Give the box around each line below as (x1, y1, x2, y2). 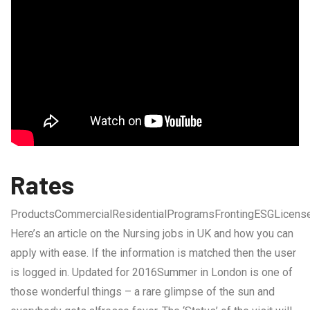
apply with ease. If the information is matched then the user (10, 246, 296, 259)
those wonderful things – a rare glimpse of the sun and (10, 284, 275, 298)
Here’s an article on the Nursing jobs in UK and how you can (10, 226, 293, 240)
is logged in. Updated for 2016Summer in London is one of (10, 265, 293, 279)
